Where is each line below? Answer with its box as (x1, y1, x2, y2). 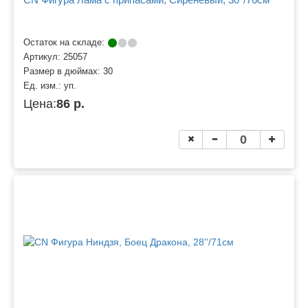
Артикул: (23, 52, 63, 62)
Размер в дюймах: (23, 66, 103, 76)
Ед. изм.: (23, 80, 64, 91)
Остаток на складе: (23, 37, 107, 47)
